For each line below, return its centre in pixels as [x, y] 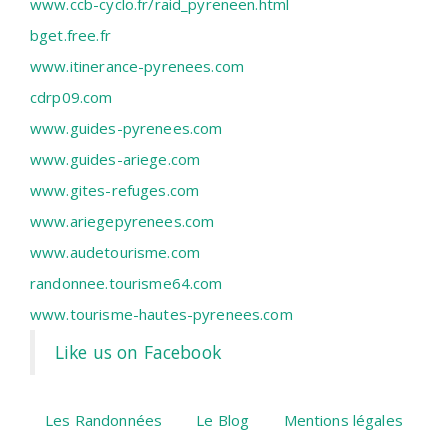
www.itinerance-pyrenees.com [137, 66]
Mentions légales [343, 420]
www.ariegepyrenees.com [122, 221]
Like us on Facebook [138, 352]
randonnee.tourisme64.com [126, 283]
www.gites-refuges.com [115, 190]
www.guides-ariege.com [115, 159]
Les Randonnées [104, 420]
